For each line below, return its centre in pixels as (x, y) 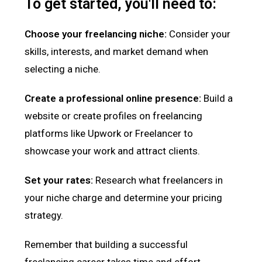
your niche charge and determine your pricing (124, 197)
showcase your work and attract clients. (113, 151)
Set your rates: (59, 180)
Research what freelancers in (158, 180)
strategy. (44, 215)
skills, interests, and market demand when (117, 51)
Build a (217, 98)
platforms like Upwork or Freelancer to (109, 133)
